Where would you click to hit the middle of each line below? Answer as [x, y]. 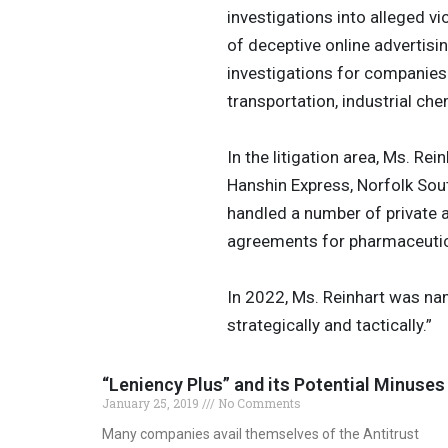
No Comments [258, 402]
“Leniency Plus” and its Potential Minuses [273, 384]
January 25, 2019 [152, 402]
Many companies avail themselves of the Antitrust [260, 433]
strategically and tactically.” [329, 325]
